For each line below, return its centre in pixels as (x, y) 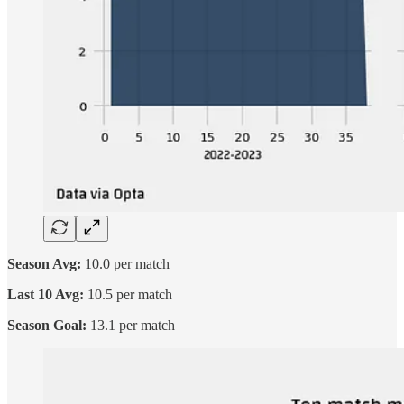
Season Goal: (47, 326)
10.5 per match (128, 295)
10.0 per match (125, 264)
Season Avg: (44, 264)
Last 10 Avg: (46, 295)
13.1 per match (131, 326)
